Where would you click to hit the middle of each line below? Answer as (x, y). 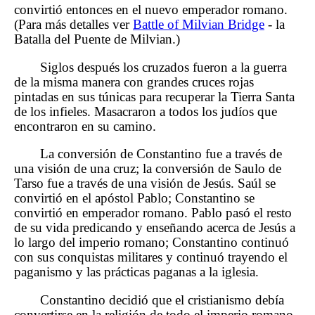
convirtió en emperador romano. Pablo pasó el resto (153, 213)
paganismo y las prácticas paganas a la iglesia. (136, 272)
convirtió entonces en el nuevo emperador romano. (151, 9)
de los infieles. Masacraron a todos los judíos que (146, 111)
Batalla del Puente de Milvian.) (97, 39)
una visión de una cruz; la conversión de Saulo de (148, 169)
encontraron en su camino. (85, 126)
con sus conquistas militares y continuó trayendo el (151, 257)
